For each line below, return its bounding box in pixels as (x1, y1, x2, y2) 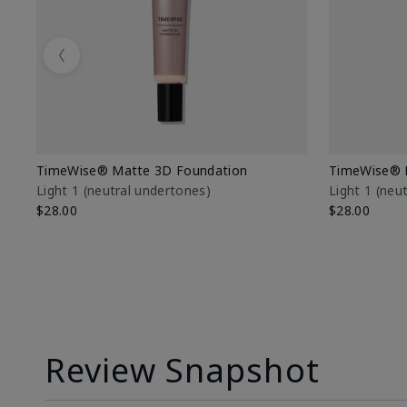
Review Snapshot (45, 347, 320, 392)
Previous (60, 55, 124, 75)
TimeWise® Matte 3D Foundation (36, 161, 248, 179)
